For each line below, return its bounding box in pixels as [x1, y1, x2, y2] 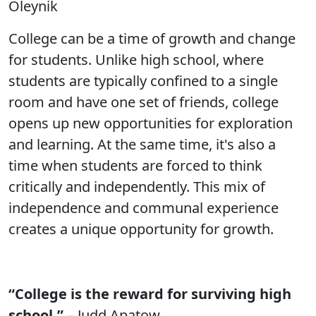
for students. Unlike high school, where [8, 50, 264, 69]
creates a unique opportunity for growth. [8, 219, 274, 238]
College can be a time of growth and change [8, 29, 296, 48]
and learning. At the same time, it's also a [8, 135, 276, 154]
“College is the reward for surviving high [8, 284, 291, 303]
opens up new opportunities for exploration [8, 114, 293, 133]
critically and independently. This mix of [8, 177, 265, 196]
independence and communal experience [8, 198, 279, 217]
